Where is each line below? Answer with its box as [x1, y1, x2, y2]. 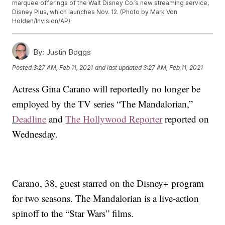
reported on [162, 113, 209, 126]
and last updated [95, 64, 142, 72]
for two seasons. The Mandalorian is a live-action [12, 192, 199, 205]
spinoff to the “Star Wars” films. [12, 207, 134, 220]
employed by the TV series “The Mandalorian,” [12, 97, 193, 110]
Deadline [12, 113, 47, 126]
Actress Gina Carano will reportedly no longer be [12, 82, 201, 95]
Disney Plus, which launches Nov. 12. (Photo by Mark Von [12, 8, 178, 16]
